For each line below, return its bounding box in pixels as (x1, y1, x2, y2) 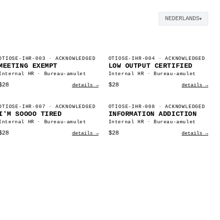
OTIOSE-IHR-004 (108, 56, 155, 61)
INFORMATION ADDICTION (108, 110, 197, 118)
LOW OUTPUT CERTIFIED (108, 62, 192, 70)
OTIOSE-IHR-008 (108, 104, 155, 110)
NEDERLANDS (165, 15, 199, 22)
